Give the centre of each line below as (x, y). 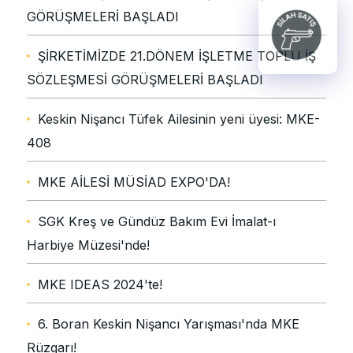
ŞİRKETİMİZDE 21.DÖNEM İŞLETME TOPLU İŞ (177, 56)
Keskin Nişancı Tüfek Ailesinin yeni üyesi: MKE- (179, 119)
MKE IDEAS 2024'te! (100, 285)
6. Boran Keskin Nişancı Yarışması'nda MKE (169, 324)
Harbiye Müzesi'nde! (88, 245)
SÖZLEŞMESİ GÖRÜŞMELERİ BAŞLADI (145, 80)
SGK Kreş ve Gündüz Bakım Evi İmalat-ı (157, 222)
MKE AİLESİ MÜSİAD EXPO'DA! (134, 182)
